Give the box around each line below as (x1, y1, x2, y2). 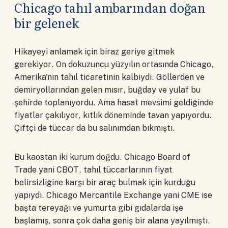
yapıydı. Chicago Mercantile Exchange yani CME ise (14, 190, 212, 201)
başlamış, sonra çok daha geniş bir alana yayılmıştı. (14, 216, 210, 226)
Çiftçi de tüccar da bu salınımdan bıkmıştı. (14, 123, 175, 133)
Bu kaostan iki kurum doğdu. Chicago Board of (14, 152, 190, 162)
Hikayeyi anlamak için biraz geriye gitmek (14, 47, 175, 57)
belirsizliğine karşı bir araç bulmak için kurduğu (14, 178, 195, 188)
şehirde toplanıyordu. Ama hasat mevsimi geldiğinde (14, 98, 213, 108)
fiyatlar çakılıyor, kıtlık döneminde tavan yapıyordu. (14, 110, 212, 121)
